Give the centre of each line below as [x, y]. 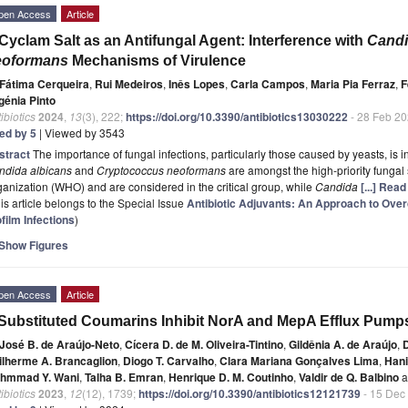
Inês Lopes [197, 83]
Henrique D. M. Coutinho [231, 377]
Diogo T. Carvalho [168, 360]
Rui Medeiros [129, 83]
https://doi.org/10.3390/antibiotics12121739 [250, 393]
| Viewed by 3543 [81, 132]
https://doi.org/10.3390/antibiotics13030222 [237, 116]
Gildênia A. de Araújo [343, 344]
